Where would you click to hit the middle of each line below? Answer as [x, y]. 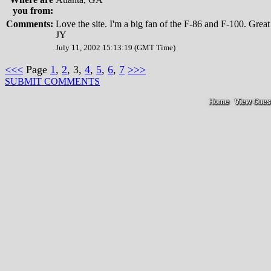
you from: [33, 11]
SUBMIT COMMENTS [52, 81]
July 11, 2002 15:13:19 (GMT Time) [116, 47]
